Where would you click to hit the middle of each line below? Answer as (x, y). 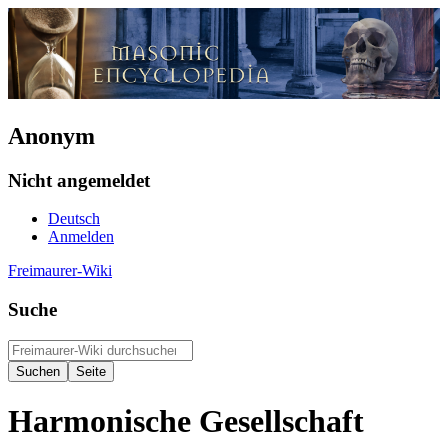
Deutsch (74, 219)
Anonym (51, 135)
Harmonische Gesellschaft (186, 421)
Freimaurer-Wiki (60, 271)
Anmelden (81, 237)
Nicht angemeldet (79, 180)
